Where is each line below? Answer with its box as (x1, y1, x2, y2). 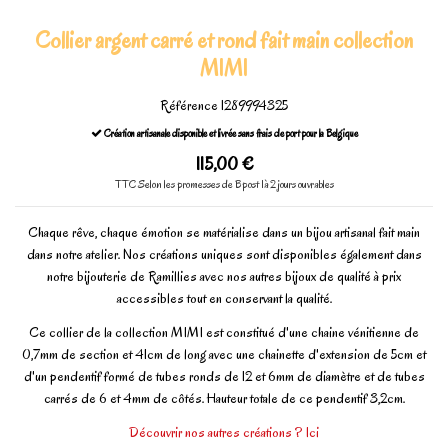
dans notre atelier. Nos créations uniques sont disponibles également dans (26, 245, 422, 265)
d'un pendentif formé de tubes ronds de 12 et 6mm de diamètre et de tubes (23, 367, 425, 387)
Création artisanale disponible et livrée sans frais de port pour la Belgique (101, 126, 358, 142)
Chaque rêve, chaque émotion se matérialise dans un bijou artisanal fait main (28, 223, 420, 243)
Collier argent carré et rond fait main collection (35, 25, 413, 57)
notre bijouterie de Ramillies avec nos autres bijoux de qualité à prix (47, 267, 401, 287)
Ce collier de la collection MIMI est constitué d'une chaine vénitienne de (29, 323, 419, 343)
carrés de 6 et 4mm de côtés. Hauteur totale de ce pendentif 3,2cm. (43, 389, 405, 409)
